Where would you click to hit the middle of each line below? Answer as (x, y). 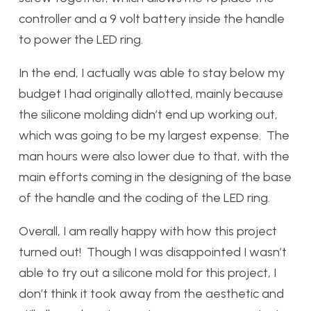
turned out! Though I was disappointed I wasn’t (153, 252)
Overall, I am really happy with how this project (148, 232)
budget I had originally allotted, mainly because (151, 94)
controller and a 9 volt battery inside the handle (152, 19)
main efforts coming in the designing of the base (155, 177)
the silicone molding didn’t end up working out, (148, 115)
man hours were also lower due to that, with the (154, 157)
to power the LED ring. (81, 40)
